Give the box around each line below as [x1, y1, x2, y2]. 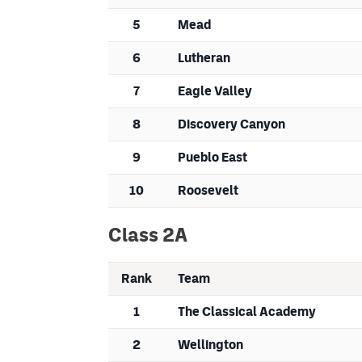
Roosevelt [178, 183, 238, 199]
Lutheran [178, 50, 230, 66]
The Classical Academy [178, 304, 316, 320]
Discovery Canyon [178, 116, 285, 133]
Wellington [178, 337, 243, 353]
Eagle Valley [178, 83, 252, 99]
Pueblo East [178, 149, 247, 166]
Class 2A [108, 224, 187, 246]
